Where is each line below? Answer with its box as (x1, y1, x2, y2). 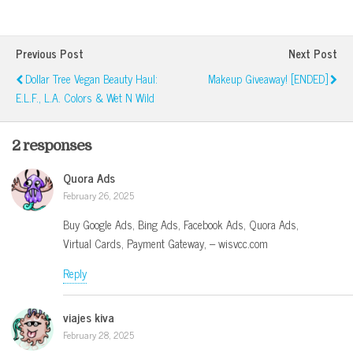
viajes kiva (63, 307, 114, 327)
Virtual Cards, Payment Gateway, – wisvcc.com (63, 233, 268, 253)
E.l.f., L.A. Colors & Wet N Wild (16, 88, 154, 108)
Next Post (288, 44, 337, 64)
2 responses (12, 136, 91, 154)
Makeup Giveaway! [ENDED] (208, 69, 328, 89)
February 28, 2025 (63, 326, 134, 343)
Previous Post (16, 44, 84, 64)
